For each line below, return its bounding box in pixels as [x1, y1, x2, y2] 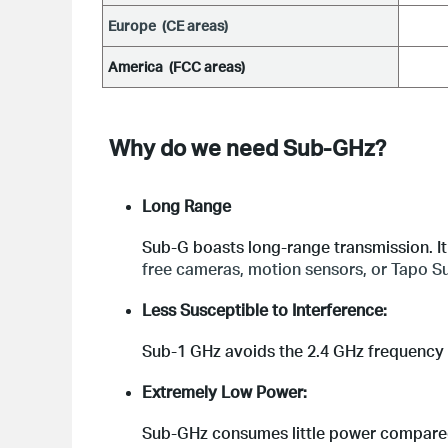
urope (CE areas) [116, 17, 228, 34]
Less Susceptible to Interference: [142, 299, 387, 320]
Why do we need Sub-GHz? [109, 133, 387, 161]
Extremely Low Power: [142, 381, 307, 402]
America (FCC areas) [108, 58, 245, 75]
